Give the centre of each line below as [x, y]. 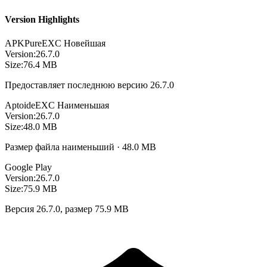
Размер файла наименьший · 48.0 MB [80, 147]
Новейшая [85, 43]
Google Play [28, 167]
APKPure [23, 43]
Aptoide [20, 105]
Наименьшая [83, 105]
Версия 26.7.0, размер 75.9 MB [67, 209]
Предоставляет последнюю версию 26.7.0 [89, 85]
